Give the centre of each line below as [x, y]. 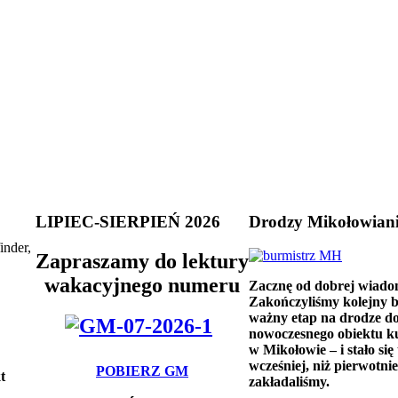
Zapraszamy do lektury [142, 261]
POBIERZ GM [142, 371]
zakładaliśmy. [289, 382]
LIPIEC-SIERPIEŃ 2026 [128, 221]
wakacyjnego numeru [142, 285]
